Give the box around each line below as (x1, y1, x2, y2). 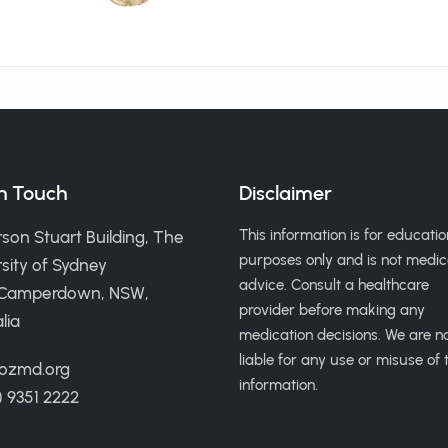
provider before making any (239, 301, 425, 319)
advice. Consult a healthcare (239, 276, 429, 294)
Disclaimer (239, 181, 332, 205)
